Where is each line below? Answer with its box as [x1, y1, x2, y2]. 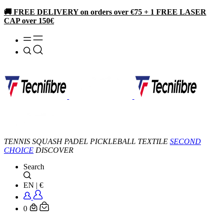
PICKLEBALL [90, 137, 136, 145]
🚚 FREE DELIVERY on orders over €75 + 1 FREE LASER [4, 8, 206, 16]
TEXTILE [138, 137, 168, 145]
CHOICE [4, 146, 34, 154]
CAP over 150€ [4, 17, 54, 25]
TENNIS [4, 137, 30, 145]
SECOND [170, 137, 201, 145]
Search [23, 163, 44, 171]
